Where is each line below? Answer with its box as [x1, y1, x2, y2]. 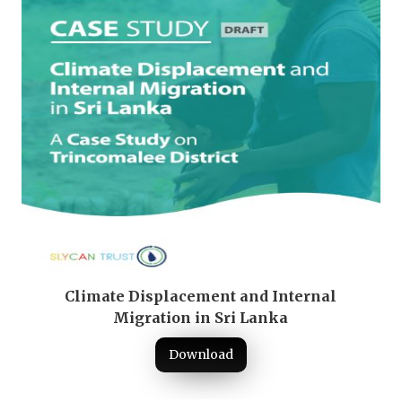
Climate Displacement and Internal [65, 286, 337, 305]
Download [168, 345, 233, 363]
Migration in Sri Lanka [113, 308, 289, 327]
